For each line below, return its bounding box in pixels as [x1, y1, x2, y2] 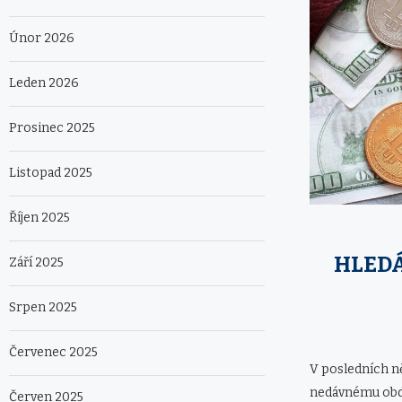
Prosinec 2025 [9, 120, 95, 136]
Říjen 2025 [9, 210, 70, 226]
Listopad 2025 [9, 165, 92, 181]
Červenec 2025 [9, 345, 98, 361]
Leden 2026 [9, 75, 79, 92]
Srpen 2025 [9, 300, 77, 316]
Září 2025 [9, 255, 64, 271]
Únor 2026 [9, 31, 74, 47]
